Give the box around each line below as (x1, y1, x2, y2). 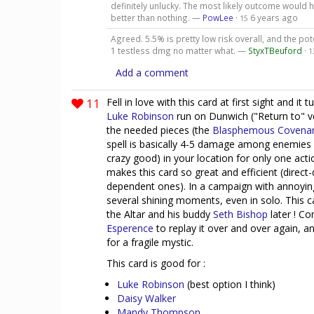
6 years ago (250, 11, 298, 23)
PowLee (202, 11, 233, 23)
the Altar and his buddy (107, 207, 213, 221)
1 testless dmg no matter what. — (110, 44, 248, 56)
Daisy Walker (117, 291, 176, 305)
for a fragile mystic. (107, 235, 193, 249)
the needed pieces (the (107, 123, 212, 137)
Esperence (107, 221, 153, 235)
